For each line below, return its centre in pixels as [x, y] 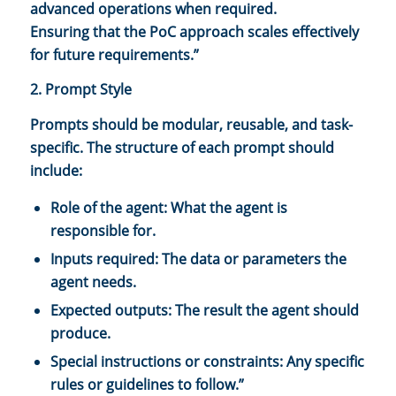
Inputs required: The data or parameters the [198, 259]
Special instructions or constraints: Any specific [207, 362]
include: [56, 170]
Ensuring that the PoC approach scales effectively [194, 31]
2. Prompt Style [81, 90]
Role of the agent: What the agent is [169, 208]
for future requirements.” [114, 54]
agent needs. [93, 282]
